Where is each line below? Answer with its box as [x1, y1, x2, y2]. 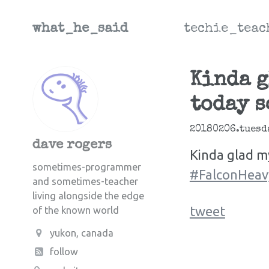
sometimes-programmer [32, 162, 141, 172]
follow [50, 246, 79, 258]
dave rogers [32, 139, 112, 153]
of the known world [32, 205, 119, 216]
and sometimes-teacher [32, 176, 138, 187]
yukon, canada [50, 228, 114, 238]
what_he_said [32, 23, 128, 36]
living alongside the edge [32, 190, 144, 201]
